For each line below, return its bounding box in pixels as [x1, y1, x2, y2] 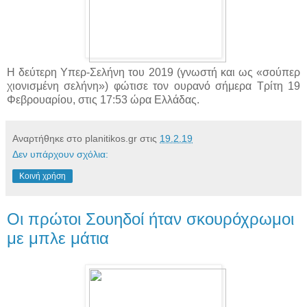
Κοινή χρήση [19, 171, 66, 182]
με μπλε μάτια [7, 229, 109, 248]
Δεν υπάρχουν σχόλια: [12, 149, 108, 160]
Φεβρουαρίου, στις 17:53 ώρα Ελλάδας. [7, 94, 199, 106]
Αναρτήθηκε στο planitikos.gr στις [12, 133, 160, 145]
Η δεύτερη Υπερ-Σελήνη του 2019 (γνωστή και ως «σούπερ [7, 66, 300, 79]
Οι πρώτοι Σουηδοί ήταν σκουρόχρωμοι [7, 210, 294, 229]
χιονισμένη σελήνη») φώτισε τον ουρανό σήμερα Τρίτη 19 [7, 80, 300, 93]
